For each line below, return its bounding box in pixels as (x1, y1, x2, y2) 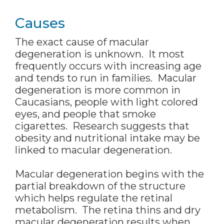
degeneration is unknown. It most (15, 48, 184, 60)
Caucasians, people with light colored (15, 96, 198, 108)
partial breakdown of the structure (15, 180, 185, 192)
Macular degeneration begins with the (15, 168, 204, 180)
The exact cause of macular (15, 36, 149, 48)
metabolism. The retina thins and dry (15, 204, 200, 216)
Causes (15, 14, 65, 32)
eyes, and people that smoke (15, 108, 156, 120)
